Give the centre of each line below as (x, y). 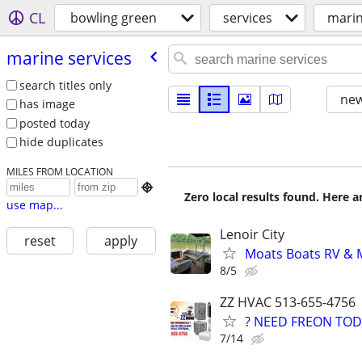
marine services (69, 58)
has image (47, 104)
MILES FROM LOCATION (59, 172)
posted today (54, 123)
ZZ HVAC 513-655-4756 (288, 303)
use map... (34, 205)
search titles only (65, 85)
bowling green (114, 18)
